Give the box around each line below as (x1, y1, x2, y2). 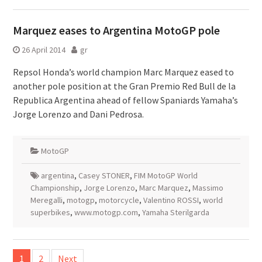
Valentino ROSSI (143, 195, 199, 205)
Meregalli (30, 195, 63, 205)
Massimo (192, 182, 223, 193)
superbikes (30, 207, 70, 218)
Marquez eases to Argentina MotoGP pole (12, 23, 220, 37)
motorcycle (98, 195, 139, 205)
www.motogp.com (74, 207, 138, 218)
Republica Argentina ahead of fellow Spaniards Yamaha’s (12, 94, 238, 106)
